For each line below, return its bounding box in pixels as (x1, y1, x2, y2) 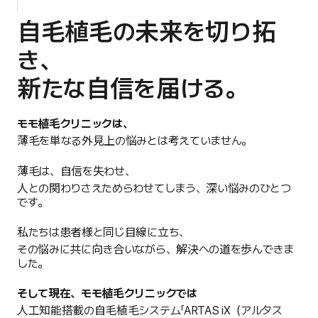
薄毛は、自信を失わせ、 (17, 165, 136, 179)
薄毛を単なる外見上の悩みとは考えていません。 (17, 134, 252, 148)
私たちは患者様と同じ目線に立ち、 (17, 226, 190, 240)
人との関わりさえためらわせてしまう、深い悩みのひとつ (17, 182, 291, 196)
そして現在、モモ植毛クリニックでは (17, 287, 197, 301)
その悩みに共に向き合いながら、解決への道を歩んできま (17, 243, 294, 257)
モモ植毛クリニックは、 (17, 117, 133, 131)
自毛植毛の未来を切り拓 (17, 18, 276, 47)
